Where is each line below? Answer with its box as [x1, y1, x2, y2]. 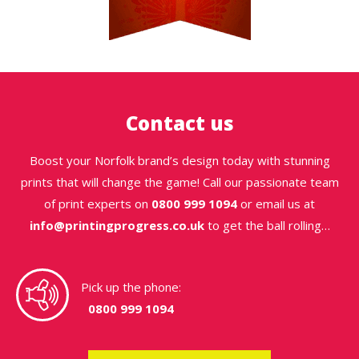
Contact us [125, 109, 234, 136]
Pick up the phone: [81, 278, 181, 295]
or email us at [237, 195, 315, 212]
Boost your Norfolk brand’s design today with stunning [29, 151, 330, 168]
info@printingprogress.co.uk [29, 216, 204, 233]
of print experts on [44, 195, 151, 212]
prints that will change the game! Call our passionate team [20, 173, 339, 190]
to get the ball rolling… [204, 216, 330, 233]
